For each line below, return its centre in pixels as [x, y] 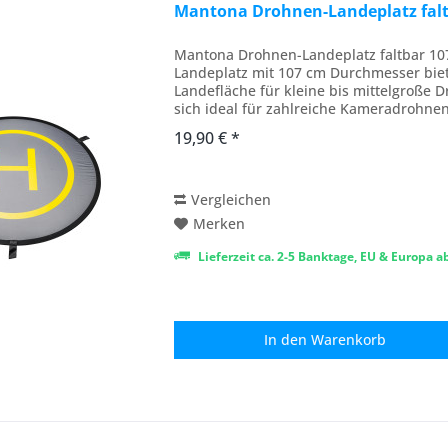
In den [286, 340]
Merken [219, 224]
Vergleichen [231, 200]
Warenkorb [349, 340]
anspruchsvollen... [236, 127]
